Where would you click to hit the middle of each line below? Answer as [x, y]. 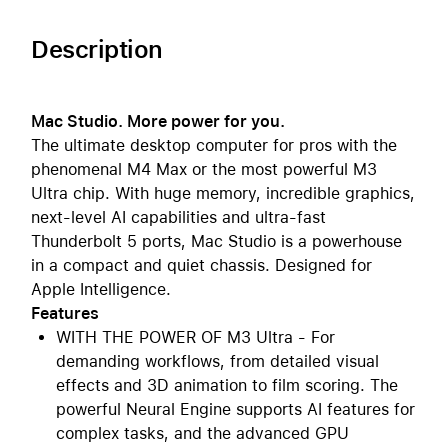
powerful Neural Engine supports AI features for [235, 409]
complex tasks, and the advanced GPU [202, 433]
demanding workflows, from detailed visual [217, 361]
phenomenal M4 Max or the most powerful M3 [204, 169]
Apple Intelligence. [101, 289]
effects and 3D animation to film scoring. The [227, 385]
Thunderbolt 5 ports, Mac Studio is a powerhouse [216, 241]
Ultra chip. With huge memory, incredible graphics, [223, 193]
